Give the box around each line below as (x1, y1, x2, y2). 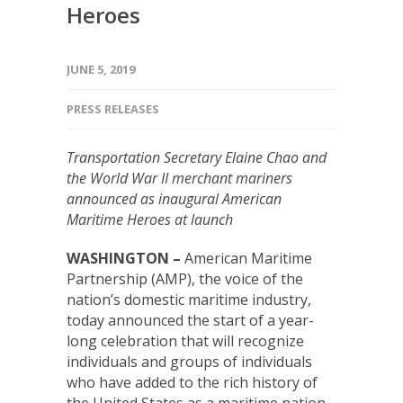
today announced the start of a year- (67, 310, 314, 330)
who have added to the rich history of (67, 372, 318, 392)
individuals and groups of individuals (67, 352, 312, 372)
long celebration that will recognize (67, 331, 304, 351)
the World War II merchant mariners (67, 168, 292, 188)
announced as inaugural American (67, 189, 282, 209)
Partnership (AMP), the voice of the (67, 269, 303, 289)
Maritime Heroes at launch (67, 210, 233, 229)
